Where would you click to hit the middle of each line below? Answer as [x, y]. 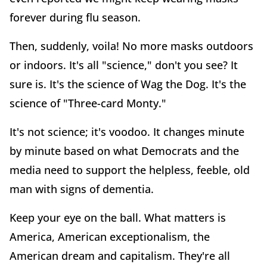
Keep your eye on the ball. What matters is [118, 217]
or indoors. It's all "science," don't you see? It [124, 65]
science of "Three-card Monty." [88, 103]
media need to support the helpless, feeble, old [130, 170]
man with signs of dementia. [82, 189]
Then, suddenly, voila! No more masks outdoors [131, 46]
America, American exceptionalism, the [110, 236]
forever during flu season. [75, 17]
